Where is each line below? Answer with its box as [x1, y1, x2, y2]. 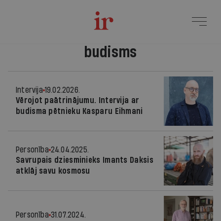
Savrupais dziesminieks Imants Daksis [16, 156, 153, 164]
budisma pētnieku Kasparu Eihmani [16, 107, 143, 115]
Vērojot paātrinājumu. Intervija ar [16, 96, 140, 105]
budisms [84, 44, 137, 60]
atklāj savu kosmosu [16, 167, 90, 175]
